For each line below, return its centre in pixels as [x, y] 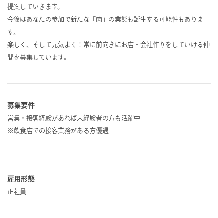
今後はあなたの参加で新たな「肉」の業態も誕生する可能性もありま [105, 19]
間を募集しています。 [39, 57]
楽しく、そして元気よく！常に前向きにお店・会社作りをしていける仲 [109, 45]
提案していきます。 [36, 7]
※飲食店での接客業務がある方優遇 [58, 131]
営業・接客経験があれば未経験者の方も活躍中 [74, 118]
